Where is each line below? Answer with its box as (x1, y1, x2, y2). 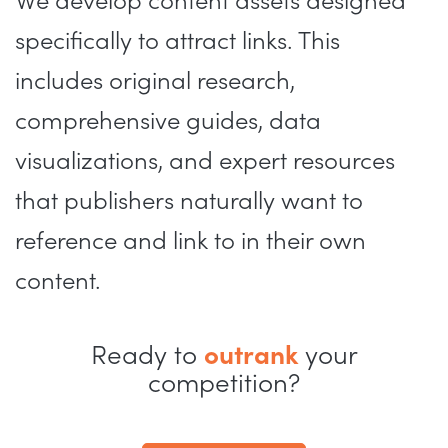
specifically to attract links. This (15, 28, 340, 56)
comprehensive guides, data (15, 108, 321, 136)
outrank (203, 341, 298, 372)
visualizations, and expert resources (15, 148, 395, 176)
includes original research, (15, 68, 295, 96)
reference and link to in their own (15, 228, 366, 256)
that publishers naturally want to (15, 188, 363, 216)
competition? (148, 369, 300, 400)
